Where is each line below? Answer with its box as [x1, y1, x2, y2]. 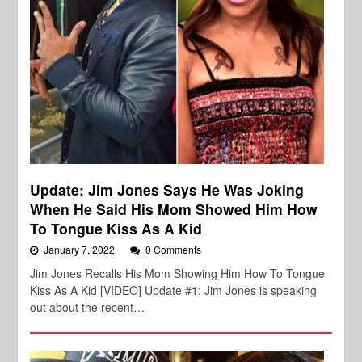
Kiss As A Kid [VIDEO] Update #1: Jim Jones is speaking [30, 281, 318, 298]
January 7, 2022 [44, 242, 118, 256]
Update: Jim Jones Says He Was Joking [30, 179, 305, 200]
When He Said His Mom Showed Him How [30, 198, 318, 219]
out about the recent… [30, 298, 145, 315]
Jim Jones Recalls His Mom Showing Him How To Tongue [30, 264, 326, 281]
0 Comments [145, 242, 202, 256]
